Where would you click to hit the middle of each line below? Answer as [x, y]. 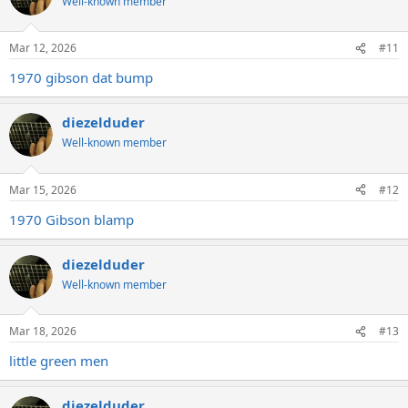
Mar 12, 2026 [43, 48]
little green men [59, 361]
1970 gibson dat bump [81, 78]
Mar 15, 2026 [43, 189]
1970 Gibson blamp [71, 219]
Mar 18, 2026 [43, 331]
